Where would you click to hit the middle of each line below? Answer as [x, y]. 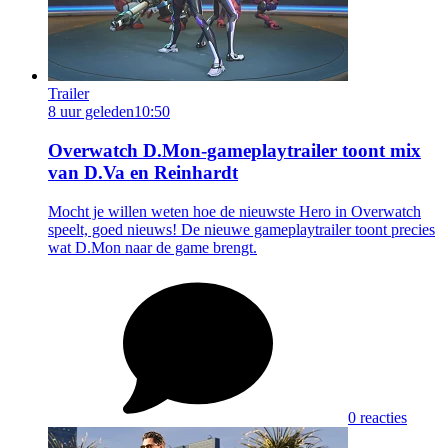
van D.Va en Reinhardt [143, 173]
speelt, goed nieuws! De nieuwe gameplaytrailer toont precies [241, 229]
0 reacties [377, 417]
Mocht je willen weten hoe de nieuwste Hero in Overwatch [234, 211]
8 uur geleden [91, 112]
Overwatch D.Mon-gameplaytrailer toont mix [234, 151]
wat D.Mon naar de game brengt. [152, 247]
